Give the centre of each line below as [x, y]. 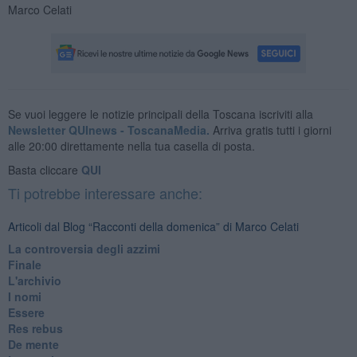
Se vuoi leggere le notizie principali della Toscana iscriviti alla [160, 114]
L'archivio [34, 280]
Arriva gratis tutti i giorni [270, 129]
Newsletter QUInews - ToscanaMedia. [108, 129]
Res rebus [35, 328]
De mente [33, 344]
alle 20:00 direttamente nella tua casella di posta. [131, 145]
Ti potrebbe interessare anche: [105, 192]
